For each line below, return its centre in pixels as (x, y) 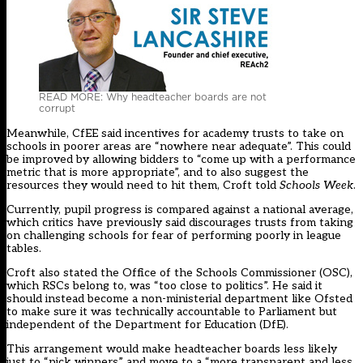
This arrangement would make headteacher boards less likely (172, 349)
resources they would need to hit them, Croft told (143, 186)
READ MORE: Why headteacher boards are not (153, 97)
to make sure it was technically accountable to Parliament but (172, 312)
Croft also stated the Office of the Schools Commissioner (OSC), (179, 273)
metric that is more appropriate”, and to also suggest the (158, 173)
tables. (24, 249)
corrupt (57, 109)
